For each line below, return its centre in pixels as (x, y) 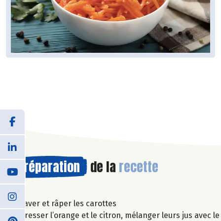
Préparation (49, 166)
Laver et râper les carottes (68, 203)
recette (139, 166)
